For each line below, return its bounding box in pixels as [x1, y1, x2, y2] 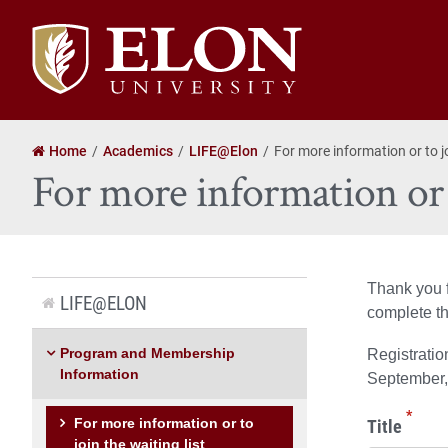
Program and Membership [60, 344, 235, 361]
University [31, 47, 100, 68]
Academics [103, 140, 173, 160]
